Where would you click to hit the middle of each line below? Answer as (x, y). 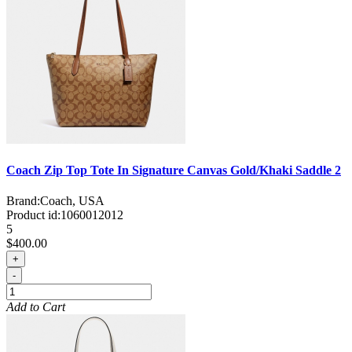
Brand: (23, 201)
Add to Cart (36, 307)
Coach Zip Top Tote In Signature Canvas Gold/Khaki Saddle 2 (174, 170)
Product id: (33, 215)
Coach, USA (72, 201)
